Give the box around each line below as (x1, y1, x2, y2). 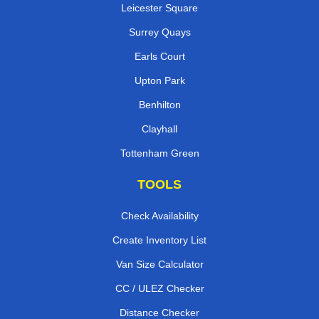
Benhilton (138, 98, 181, 110)
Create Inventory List (113, 234, 206, 246)
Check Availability (120, 209, 199, 221)
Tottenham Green (120, 147, 199, 159)
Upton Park (134, 74, 185, 86)
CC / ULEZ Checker (115, 282, 204, 294)
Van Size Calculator (115, 258, 204, 270)
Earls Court (134, 50, 185, 62)
